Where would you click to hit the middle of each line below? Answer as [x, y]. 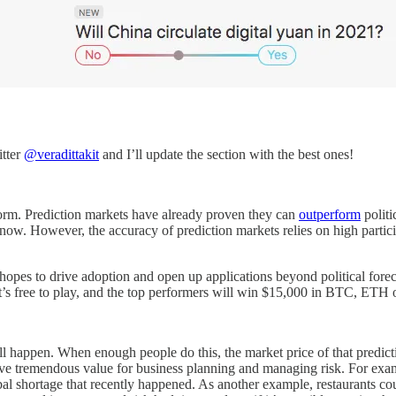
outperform [330, 214]
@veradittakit [61, 154]
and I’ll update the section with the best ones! [226, 154]
